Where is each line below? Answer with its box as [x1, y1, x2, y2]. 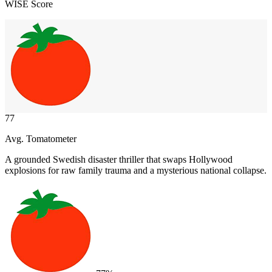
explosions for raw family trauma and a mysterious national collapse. [5, 165, 267, 175]
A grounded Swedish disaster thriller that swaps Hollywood [5, 154, 233, 165]
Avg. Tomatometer [5, 133, 76, 144]
